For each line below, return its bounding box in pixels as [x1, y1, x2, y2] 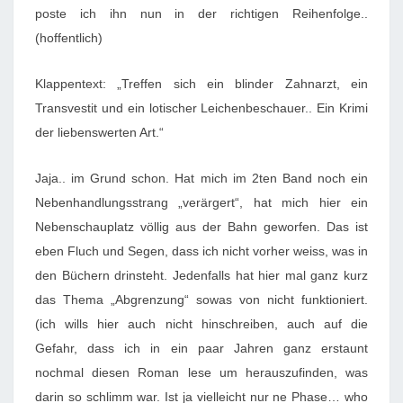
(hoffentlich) [35, 31, 103, 45]
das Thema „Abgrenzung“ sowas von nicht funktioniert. [35, 292, 368, 307]
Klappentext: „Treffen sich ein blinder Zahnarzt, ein [35, 76, 368, 91]
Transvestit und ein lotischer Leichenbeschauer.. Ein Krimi [35, 101, 368, 115]
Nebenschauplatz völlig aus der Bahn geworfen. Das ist [35, 219, 368, 234]
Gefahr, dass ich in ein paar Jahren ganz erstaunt [35, 341, 368, 355]
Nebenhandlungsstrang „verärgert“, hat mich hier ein [35, 195, 368, 210]
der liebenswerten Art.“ [35, 125, 164, 139]
